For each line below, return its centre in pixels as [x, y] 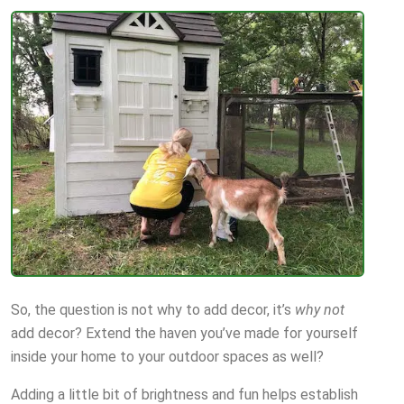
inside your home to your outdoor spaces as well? [167, 357]
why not [318, 310]
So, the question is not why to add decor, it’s [151, 310]
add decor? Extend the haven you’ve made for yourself [184, 334]
